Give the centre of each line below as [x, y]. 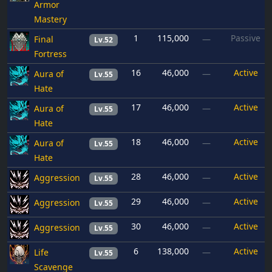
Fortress [50, 54]
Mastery [50, 19]
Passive [246, 38]
